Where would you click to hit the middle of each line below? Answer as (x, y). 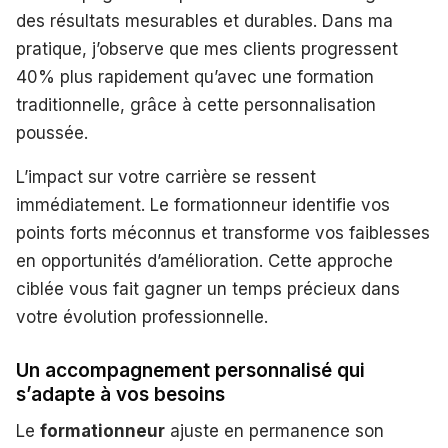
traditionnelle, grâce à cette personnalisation (196, 105)
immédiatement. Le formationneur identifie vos (203, 205)
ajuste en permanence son (274, 431)
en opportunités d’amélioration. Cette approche (204, 261)
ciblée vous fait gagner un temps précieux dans (208, 289)
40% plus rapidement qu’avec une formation (195, 77)
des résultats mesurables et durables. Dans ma (204, 21)
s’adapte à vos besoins (120, 395)
